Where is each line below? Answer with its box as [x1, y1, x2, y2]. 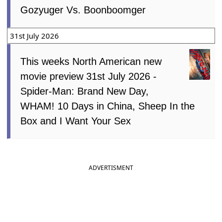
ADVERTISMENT [89, 163, 133, 172]
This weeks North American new [20, 55, 162, 67]
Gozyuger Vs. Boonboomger [20, 4, 146, 15]
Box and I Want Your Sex [20, 115, 131, 126]
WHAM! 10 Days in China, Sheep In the [20, 100, 195, 111]
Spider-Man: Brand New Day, [20, 85, 149, 97]
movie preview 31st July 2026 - [20, 70, 157, 82]
